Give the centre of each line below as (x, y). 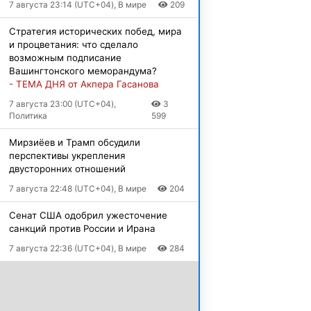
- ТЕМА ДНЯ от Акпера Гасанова (84, 84)
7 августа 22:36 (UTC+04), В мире (77, 248)
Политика (28, 115)
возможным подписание (65, 57)
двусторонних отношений (67, 168)
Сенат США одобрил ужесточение (88, 215)
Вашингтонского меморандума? (83, 70)
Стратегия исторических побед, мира (95, 31)
